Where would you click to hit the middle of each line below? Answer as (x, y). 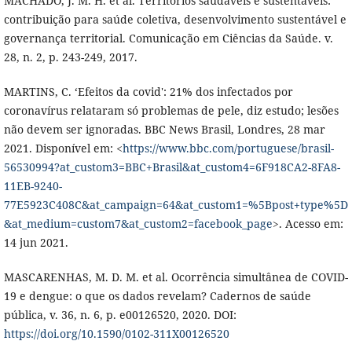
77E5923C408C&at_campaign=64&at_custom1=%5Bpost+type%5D (176, 205)
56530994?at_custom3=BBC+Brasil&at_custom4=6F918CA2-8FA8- (172, 167)
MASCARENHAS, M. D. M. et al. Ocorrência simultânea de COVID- (176, 277)
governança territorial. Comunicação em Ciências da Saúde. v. (168, 38)
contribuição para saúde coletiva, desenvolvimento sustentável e (175, 20)
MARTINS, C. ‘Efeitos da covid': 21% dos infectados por (148, 92)
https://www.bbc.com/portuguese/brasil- (228, 148)
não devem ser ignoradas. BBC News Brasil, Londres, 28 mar (164, 130)
